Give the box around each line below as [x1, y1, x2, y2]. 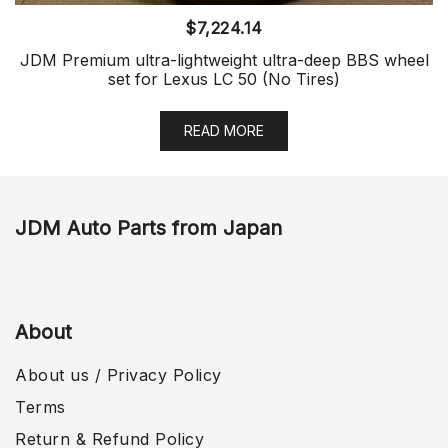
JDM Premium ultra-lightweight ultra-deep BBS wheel [19, 50, 429, 71]
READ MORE [184, 122, 264, 140]
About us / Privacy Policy [15, 365, 222, 386]
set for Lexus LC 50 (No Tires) [108, 69, 340, 90]
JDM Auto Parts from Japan [15, 216, 282, 241]
